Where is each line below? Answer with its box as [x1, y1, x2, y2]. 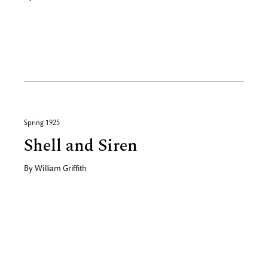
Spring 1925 [24, 120, 60, 127]
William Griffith [35, 165, 87, 173]
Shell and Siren [24, 133, 138, 159]
